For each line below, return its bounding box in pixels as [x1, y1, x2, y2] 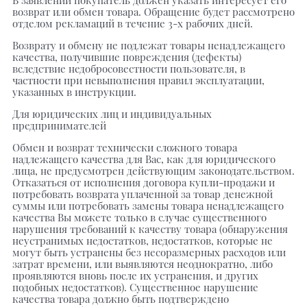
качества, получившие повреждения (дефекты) [12, 49, 241, 64]
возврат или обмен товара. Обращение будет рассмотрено [12, 4, 295, 19]
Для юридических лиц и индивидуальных [12, 106, 212, 121]
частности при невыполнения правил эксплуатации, [12, 73, 265, 87]
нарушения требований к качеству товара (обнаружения [12, 221, 288, 236]
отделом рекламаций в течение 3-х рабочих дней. [12, 16, 253, 30]
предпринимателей [12, 118, 106, 132]
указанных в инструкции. [12, 84, 136, 99]
